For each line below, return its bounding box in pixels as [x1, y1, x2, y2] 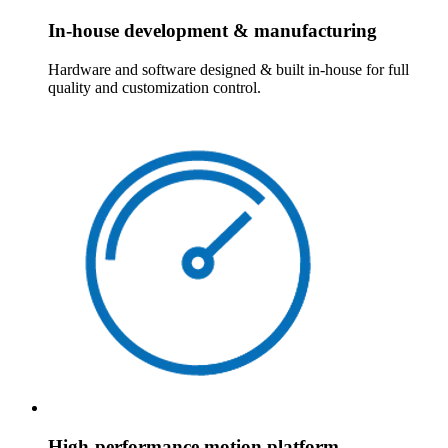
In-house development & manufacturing [48, 20, 377, 42]
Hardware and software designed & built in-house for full [48, 60, 409, 78]
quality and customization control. [48, 78, 261, 96]
